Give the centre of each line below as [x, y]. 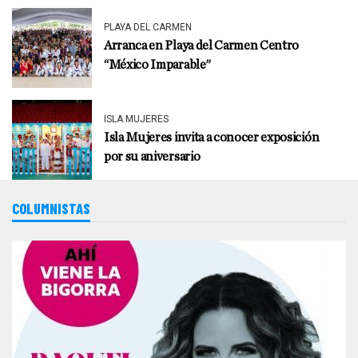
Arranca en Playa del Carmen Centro [202, 45]
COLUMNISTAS [51, 208]
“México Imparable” [157, 64]
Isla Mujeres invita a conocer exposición [212, 137]
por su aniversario [152, 156]
